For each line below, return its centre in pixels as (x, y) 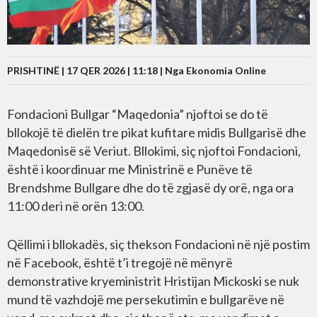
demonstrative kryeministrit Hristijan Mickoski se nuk (153, 281)
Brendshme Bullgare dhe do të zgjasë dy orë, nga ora (150, 187)
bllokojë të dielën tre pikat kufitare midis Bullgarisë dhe (157, 132)
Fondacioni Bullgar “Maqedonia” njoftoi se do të (138, 114)
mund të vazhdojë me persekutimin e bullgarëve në (146, 299)
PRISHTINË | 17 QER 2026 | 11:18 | (86, 70)
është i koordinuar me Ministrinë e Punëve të (130, 169)
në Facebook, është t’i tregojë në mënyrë (120, 262)
